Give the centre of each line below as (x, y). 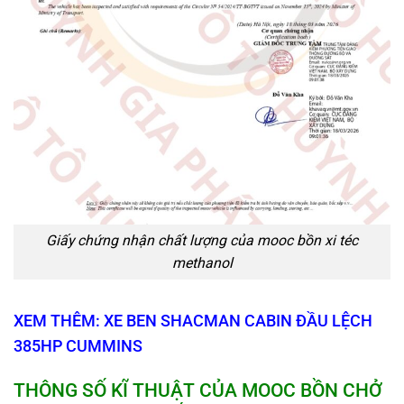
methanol (202, 263)
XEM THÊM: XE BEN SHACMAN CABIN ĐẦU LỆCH (193, 321)
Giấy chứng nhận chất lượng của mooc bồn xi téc (202, 241)
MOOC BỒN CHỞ (310, 390)
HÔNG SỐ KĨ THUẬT (112, 390)
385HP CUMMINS (78, 347)
